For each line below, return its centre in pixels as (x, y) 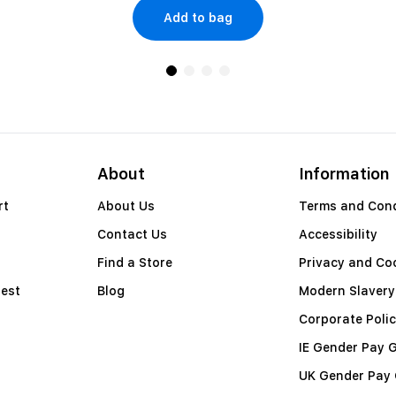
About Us (126, 206)
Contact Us (132, 234)
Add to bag (198, 18)
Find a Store (134, 263)
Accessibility (339, 234)
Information (344, 174)
